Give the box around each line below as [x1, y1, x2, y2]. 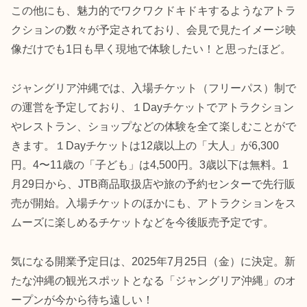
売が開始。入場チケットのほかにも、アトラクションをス [11, 197, 296, 210]
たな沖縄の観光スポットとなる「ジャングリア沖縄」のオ [11, 275, 296, 287]
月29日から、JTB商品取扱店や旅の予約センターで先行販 [11, 178, 295, 191]
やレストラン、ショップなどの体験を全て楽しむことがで [11, 121, 296, 133]
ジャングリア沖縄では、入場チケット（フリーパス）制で [11, 82, 296, 95]
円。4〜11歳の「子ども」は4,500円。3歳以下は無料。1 [11, 159, 288, 171]
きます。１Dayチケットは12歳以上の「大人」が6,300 [11, 140, 279, 152]
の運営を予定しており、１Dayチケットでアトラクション [11, 101, 294, 114]
